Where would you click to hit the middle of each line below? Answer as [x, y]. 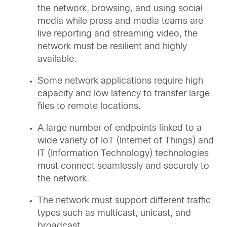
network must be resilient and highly [112, 47]
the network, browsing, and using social [120, 9]
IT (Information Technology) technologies [123, 154]
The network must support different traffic [124, 201]
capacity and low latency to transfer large [124, 94]
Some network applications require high [120, 81]
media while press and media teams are [120, 22]
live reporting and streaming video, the [118, 34]
